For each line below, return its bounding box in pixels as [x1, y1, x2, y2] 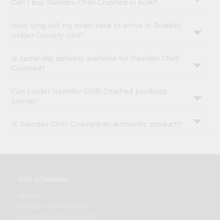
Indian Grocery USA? [11, 31, 84, 40]
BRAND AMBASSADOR [17, 202, 90, 210]
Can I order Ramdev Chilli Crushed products [11, 87, 167, 96]
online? [11, 97, 38, 106]
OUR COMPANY [17, 175, 69, 184]
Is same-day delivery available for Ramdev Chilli [11, 54, 180, 63]
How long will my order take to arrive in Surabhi [11, 21, 181, 30]
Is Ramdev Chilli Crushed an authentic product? [11, 120, 182, 129]
